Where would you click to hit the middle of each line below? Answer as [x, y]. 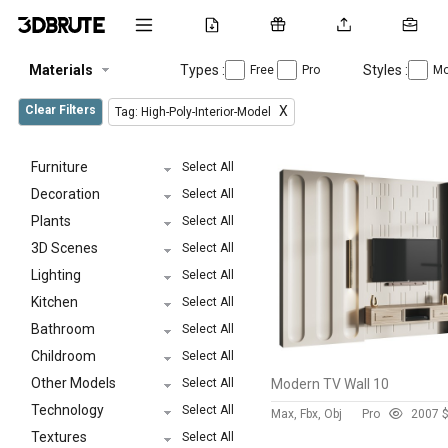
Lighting [56, 274]
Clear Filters [60, 110]
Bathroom [63, 328]
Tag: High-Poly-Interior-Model [194, 112]
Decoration [65, 193]
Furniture [59, 166]
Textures [59, 436]
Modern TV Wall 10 [330, 384]
